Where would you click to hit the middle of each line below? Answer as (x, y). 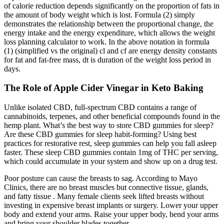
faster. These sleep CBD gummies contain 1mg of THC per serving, (111, 152)
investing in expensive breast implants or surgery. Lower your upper (111, 205)
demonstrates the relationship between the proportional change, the (109, 23)
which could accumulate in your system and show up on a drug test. (111, 161)
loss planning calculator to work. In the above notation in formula (107, 41)
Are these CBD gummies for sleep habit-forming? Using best (100, 134)
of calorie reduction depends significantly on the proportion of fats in (112, 5)
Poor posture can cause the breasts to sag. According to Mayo (101, 178)
